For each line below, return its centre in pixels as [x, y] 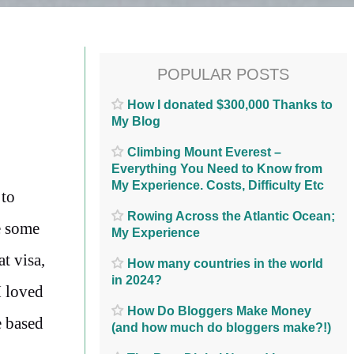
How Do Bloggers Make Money [219, 311]
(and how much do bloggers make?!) [221, 327]
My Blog [136, 121]
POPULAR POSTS [223, 74]
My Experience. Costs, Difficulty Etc [218, 185]
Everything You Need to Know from [217, 168]
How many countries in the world [225, 263]
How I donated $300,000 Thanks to [230, 104]
